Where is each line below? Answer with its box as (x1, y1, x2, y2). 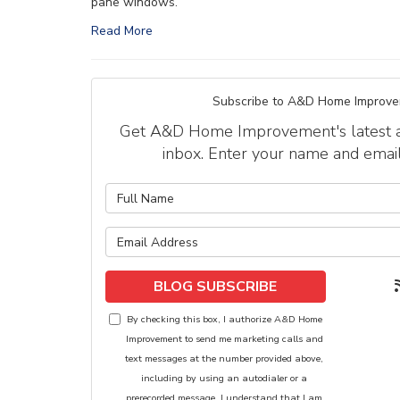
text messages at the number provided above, (125, 352, 324, 365)
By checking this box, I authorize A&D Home (126, 312, 322, 326)
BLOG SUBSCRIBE (154, 277, 278, 296)
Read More (91, 22, 153, 39)
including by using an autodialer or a (141, 371, 308, 385)
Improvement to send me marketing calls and (125, 332, 323, 346)
